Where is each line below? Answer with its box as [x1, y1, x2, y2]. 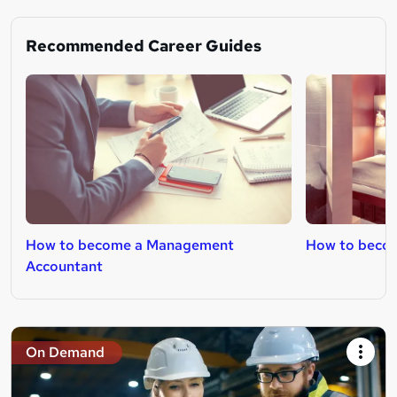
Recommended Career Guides [26, 35, 261, 57]
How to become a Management [26, 236, 234, 255]
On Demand [26, 343, 105, 362]
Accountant [26, 257, 103, 276]
